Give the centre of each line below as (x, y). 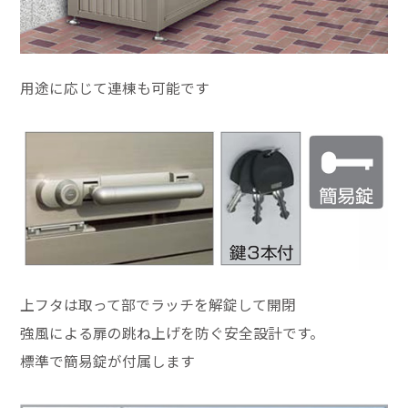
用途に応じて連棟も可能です (115, 88)
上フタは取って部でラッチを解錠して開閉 (158, 304)
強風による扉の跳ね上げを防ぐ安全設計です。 (173, 332)
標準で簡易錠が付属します (108, 361)
